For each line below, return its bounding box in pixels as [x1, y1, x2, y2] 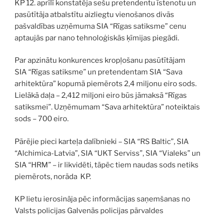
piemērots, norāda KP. [15, 172, 91, 181]
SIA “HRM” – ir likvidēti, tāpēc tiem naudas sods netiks [15, 160, 199, 169]
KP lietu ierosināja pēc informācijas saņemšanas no [15, 195, 190, 204]
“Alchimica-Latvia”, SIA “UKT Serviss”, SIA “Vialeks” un [15, 148, 200, 158]
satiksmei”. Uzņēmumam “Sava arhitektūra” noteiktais [15, 103, 200, 112]
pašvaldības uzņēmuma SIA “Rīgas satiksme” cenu [15, 21, 186, 31]
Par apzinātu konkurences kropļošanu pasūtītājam [15, 56, 185, 65]
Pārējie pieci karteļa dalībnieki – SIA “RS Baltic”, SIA [15, 137, 189, 146]
